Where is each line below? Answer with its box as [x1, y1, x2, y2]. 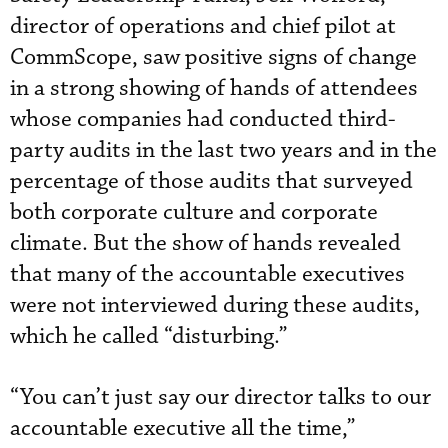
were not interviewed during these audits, [10, 290, 420, 320]
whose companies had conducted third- [10, 104, 396, 134]
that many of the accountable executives [10, 259, 405, 289]
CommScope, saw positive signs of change [10, 42, 417, 72]
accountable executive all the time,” [10, 413, 356, 443]
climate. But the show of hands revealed [10, 228, 401, 258]
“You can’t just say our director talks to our [10, 382, 431, 412]
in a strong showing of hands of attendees [10, 73, 418, 103]
